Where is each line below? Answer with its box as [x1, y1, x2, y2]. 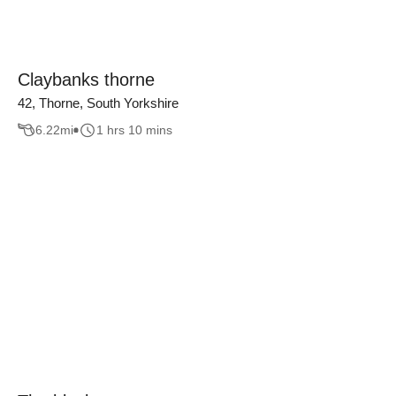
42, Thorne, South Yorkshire [18, 95, 179, 110]
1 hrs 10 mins [96, 123, 172, 138]
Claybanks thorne [18, 69, 155, 89]
